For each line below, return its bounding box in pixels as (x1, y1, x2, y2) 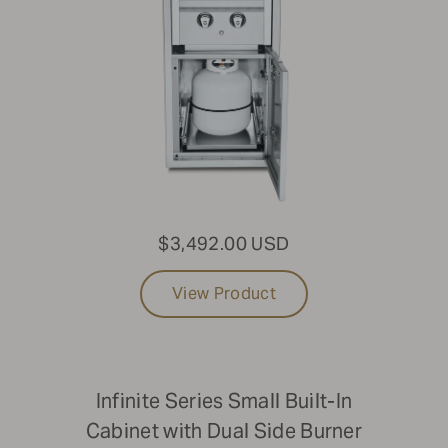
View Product (172, 283, 276, 305)
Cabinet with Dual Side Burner (85, 418, 363, 445)
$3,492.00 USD (158, 232, 290, 256)
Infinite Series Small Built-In (95, 388, 353, 415)
